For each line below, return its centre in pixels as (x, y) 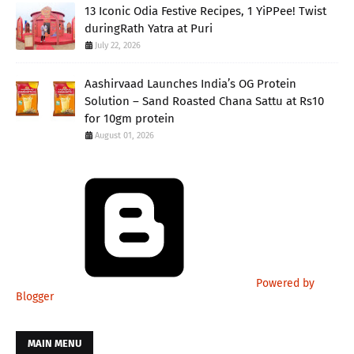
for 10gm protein (130, 118)
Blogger (35, 296)
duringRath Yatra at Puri (149, 28)
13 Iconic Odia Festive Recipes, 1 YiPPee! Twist (205, 11)
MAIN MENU (55, 343)
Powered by (284, 283)
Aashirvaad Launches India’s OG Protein (190, 83)
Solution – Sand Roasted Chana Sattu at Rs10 (204, 101)
